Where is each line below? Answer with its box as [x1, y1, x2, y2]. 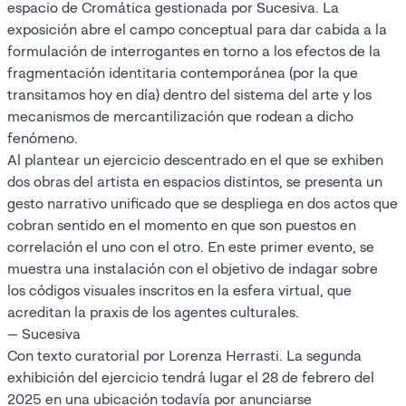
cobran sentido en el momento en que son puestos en [7, 216, 356, 234]
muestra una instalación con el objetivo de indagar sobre [7, 259, 378, 277]
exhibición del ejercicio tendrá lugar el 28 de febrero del [7, 368, 374, 386]
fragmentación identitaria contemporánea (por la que [7, 63, 358, 82]
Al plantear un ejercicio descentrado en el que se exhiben [7, 150, 383, 169]
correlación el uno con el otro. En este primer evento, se [7, 237, 374, 256]
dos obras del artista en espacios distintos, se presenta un [7, 172, 382, 190]
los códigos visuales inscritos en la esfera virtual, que [7, 281, 352, 299]
